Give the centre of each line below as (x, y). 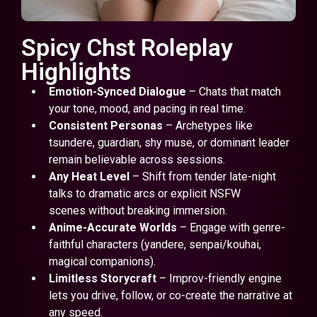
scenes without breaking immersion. (138, 210)
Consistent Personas (105, 125)
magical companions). (102, 261)
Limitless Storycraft (102, 278)
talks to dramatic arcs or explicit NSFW (144, 193)
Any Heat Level (89, 176)
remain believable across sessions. (137, 159)
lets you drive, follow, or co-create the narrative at (170, 295)
